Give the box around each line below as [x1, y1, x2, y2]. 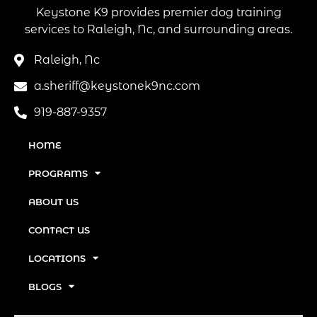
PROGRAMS [28, 167, 88, 179]
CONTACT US [28, 224, 90, 236]
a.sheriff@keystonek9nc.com [33, 79, 200, 93]
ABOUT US [28, 195, 79, 207]
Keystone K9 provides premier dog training [35, 6, 282, 20]
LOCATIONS [28, 252, 86, 264]
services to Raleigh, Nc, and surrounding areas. [25, 23, 292, 37]
